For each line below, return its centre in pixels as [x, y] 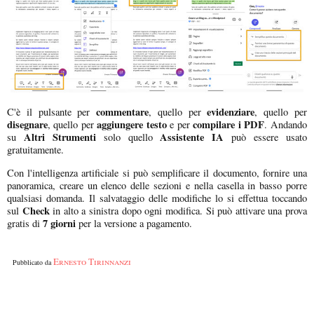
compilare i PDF [229, 125]
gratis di [25, 223]
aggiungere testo [132, 125]
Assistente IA [192, 137]
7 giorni [59, 223]
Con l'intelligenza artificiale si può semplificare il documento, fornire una [157, 172]
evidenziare [231, 112]
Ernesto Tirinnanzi [92, 261]
